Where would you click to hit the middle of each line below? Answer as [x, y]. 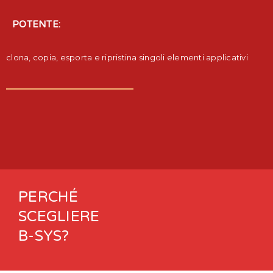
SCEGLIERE [59, 216]
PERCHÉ [48, 197]
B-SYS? [44, 236]
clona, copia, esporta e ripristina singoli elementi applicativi [127, 57]
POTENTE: [36, 24]
